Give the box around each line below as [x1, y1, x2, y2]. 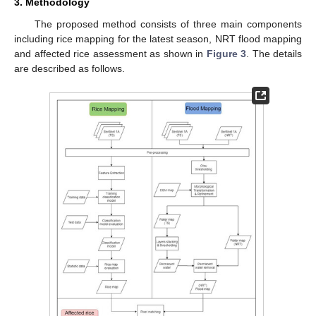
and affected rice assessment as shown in [14, 48, 207, 60]
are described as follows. [14, 63, 125, 75]
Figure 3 [206, 48, 246, 60]
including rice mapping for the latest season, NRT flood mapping [14, 33, 302, 45]
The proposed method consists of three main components [34, 18, 302, 30]
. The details [246, 48, 302, 60]
